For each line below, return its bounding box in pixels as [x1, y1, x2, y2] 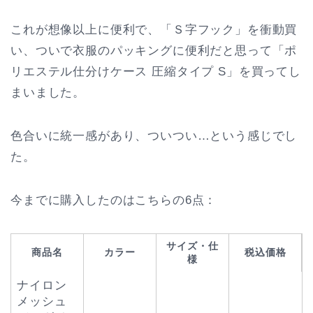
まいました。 [10, 85, 86, 99]
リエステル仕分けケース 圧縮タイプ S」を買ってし [10, 64, 301, 78]
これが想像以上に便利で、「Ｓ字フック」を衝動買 [10, 22, 298, 36]
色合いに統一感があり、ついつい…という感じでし [10, 129, 298, 143]
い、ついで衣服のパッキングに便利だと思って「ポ [10, 43, 298, 57]
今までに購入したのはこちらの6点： [10, 193, 217, 207]
